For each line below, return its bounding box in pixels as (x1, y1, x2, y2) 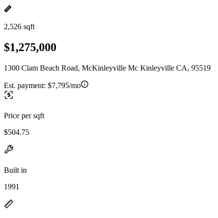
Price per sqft (4, 111, 44, 120)
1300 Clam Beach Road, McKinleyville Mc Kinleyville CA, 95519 (4, 63, 211, 72)
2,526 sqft (4, 22, 35, 31)
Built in (4, 165, 27, 174)
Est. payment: (4, 81, 48, 90)
